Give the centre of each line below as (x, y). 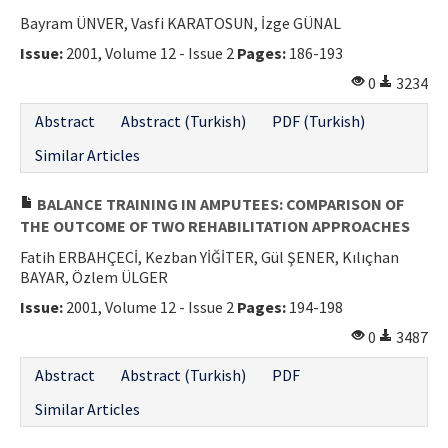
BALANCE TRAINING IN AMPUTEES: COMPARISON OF (219, 203)
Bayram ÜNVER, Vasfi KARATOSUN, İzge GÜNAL (180, 22)
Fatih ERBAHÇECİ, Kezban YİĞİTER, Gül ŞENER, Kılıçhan (209, 256)
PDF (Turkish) (318, 120)
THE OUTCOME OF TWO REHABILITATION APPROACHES (215, 225)
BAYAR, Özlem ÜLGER (94, 276)
